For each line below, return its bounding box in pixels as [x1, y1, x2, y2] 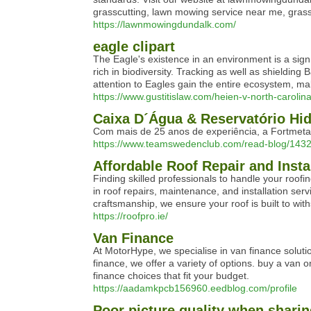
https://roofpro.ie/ [93, 210, 168, 221]
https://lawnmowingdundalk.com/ [93, 19, 236, 30]
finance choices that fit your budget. [93, 270, 249, 281]
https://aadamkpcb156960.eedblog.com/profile [93, 283, 297, 294]
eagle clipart [93, 39, 175, 54]
